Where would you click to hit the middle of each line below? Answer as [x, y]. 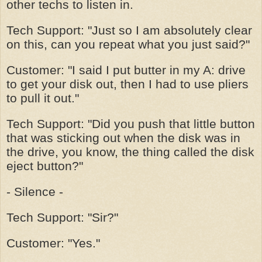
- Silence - [35, 192]
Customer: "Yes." [53, 243]
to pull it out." [43, 98]
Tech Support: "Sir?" [62, 217]
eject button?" [45, 166]
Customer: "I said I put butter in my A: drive [126, 70]
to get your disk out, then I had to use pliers [127, 84]
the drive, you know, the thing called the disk [130, 152]
